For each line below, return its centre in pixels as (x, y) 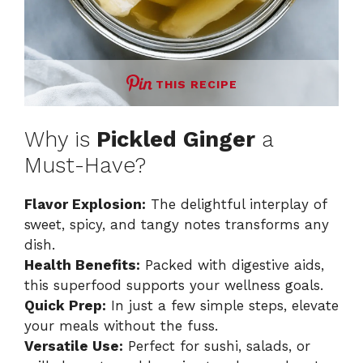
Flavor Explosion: (85, 205)
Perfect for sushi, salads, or (217, 346)
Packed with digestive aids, (232, 265)
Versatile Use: (74, 346)
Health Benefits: (82, 265)
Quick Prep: (65, 306)
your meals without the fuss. (121, 326)
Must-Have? (85, 166)
